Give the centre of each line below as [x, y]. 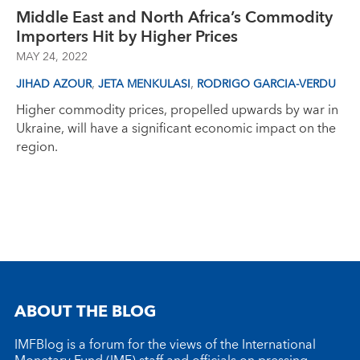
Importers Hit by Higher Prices [127, 37]
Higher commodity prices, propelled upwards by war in [177, 110]
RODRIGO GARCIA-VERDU [266, 84]
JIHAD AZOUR [54, 84]
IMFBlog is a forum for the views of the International [165, 345]
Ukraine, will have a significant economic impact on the [176, 129]
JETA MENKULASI [144, 84]
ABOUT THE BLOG [85, 312]
